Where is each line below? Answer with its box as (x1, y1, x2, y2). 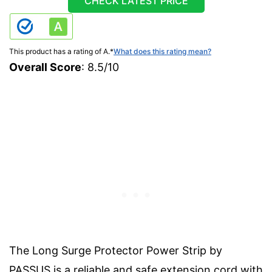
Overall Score (9, 61, 81, 74)
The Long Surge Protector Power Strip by (9, 244, 222, 257)
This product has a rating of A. (9, 47, 110, 56)
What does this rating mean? (114, 47, 211, 56)
